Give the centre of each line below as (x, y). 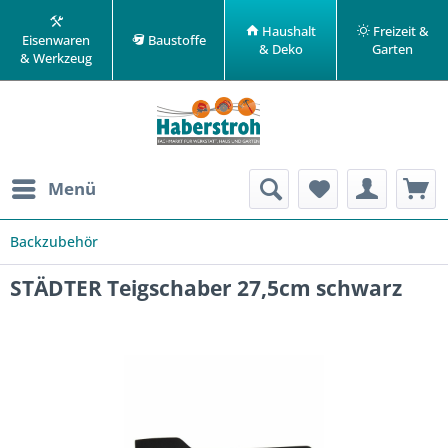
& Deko (280, 48)
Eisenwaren (56, 39)
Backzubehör (54, 241)
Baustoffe (175, 39)
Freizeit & (399, 30)
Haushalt (287, 30)
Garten (392, 48)
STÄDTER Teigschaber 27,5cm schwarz (206, 288)
